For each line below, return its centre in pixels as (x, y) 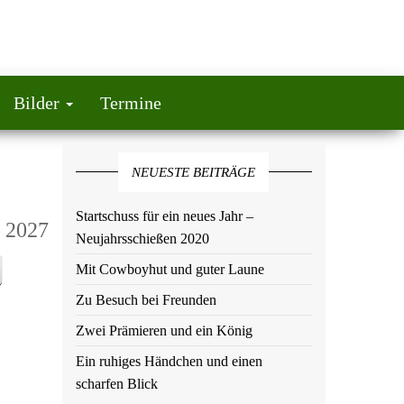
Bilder (38, 103)
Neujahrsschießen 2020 (142, 239)
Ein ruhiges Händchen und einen (169, 361)
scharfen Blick (116, 384)
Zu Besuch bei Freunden (146, 300)
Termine (130, 103)
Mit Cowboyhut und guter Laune (170, 269)
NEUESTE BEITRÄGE (194, 172)
